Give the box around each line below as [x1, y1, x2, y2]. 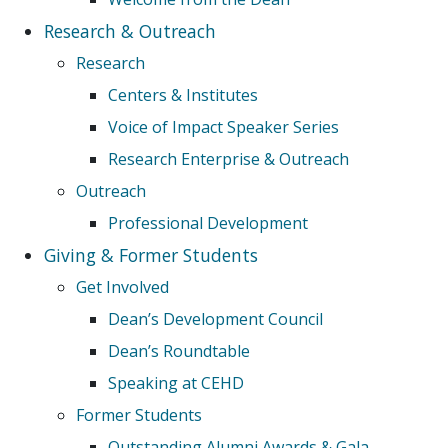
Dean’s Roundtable [108, 340, 250, 363]
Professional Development [108, 212, 308, 235]
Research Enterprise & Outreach [108, 148, 349, 171]
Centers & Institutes [108, 84, 258, 107]
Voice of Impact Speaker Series [108, 116, 339, 139]
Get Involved [76, 276, 169, 299]
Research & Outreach [44, 19, 216, 44]
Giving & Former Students [44, 243, 258, 268]
